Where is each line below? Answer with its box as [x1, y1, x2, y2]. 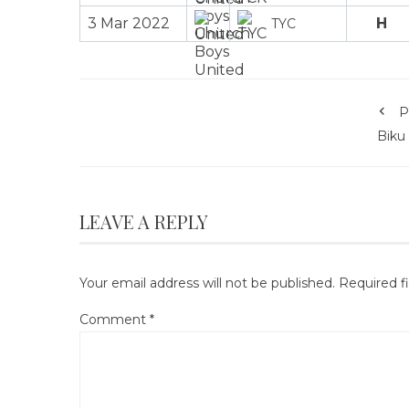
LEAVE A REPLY [79, 208, 208, 234]
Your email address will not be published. [79, 274, 335, 291]
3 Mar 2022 [88, 14, 170, 32]
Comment [79, 310, 150, 328]
